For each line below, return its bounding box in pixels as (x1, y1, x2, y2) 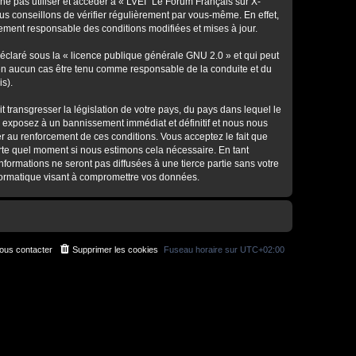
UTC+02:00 (240, 245, 284, 254)
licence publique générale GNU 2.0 (71, 50, 223, 61)
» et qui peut (223, 50, 279, 61)
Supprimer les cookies (72, 245, 158, 254)
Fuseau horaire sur (164, 245, 240, 254)
